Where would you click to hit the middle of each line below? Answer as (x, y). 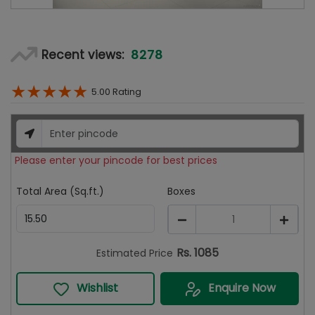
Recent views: (86, 54)
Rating (127, 92)
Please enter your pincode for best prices (116, 160)
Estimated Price (135, 253)
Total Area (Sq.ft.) (60, 191)
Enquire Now (242, 288)
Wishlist (97, 288)
